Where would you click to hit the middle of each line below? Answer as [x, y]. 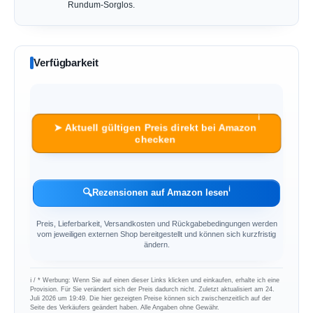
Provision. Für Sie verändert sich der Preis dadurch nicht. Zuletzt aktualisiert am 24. [153, 289]
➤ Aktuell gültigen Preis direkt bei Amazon [155, 127]
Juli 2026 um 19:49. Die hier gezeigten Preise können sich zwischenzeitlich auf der [151, 298]
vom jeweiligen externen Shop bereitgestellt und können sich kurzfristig [156, 234]
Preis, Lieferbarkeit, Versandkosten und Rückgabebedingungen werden [156, 224]
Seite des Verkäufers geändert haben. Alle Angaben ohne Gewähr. [125, 307]
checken [155, 139]
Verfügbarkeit [66, 63]
